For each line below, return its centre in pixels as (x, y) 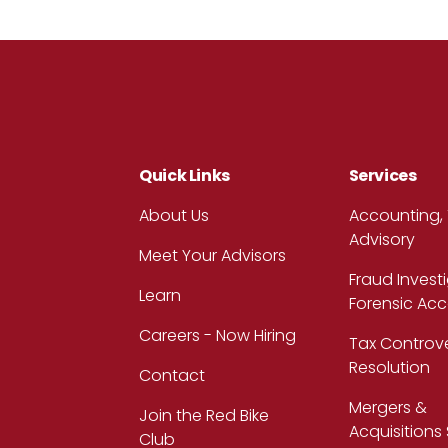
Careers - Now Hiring (218, 336)
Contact (172, 376)
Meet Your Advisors (213, 256)
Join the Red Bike (204, 416)
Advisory (381, 240)
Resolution (389, 368)
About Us (174, 216)
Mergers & (387, 408)
